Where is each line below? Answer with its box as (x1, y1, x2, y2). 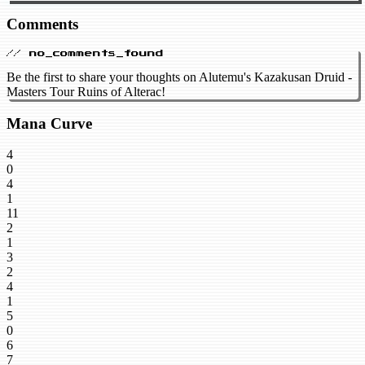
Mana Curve (7, 114, 92, 132)
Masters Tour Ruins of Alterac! (7, 85, 165, 99)
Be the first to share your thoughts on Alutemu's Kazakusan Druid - (7, 70, 352, 85)
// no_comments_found (7, 49, 164, 58)
